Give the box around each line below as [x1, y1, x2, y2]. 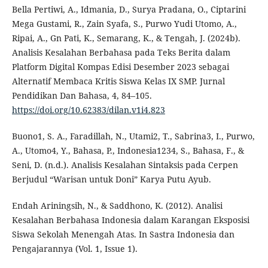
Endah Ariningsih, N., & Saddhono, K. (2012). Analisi [11, 200, 223, 212]
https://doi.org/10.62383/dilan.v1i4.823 [11, 104, 165, 116]
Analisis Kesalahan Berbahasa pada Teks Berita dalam [11, 47, 230, 59]
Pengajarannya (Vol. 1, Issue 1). [11, 243, 138, 255]
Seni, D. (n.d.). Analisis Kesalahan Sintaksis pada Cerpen [11, 159, 238, 171]
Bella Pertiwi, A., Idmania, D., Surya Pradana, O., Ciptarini [11, 4, 246, 16]
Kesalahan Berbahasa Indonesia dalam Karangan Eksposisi [11, 214, 249, 226]
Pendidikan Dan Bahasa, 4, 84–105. [11, 90, 152, 102]
